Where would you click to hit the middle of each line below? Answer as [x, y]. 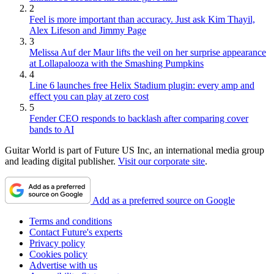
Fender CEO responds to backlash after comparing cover [139, 119]
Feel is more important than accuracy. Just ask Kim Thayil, [142, 20]
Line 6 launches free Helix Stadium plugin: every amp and [142, 86]
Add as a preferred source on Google [164, 201]
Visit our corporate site [161, 161]
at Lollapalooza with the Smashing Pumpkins [117, 64]
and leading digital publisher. [61, 161]
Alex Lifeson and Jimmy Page [88, 31]
